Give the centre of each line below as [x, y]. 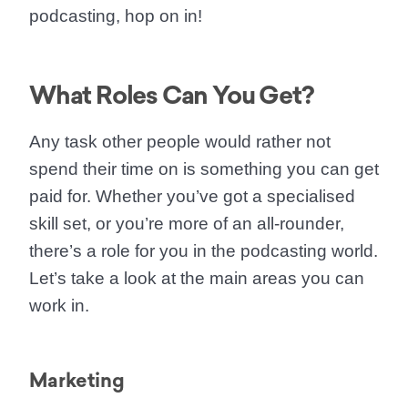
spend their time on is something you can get [204, 169]
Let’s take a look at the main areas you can [197, 278]
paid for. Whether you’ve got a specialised [192, 196]
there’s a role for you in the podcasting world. [204, 251]
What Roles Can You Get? [171, 95]
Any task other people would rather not [180, 142]
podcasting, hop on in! [116, 16]
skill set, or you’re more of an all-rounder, [187, 224]
